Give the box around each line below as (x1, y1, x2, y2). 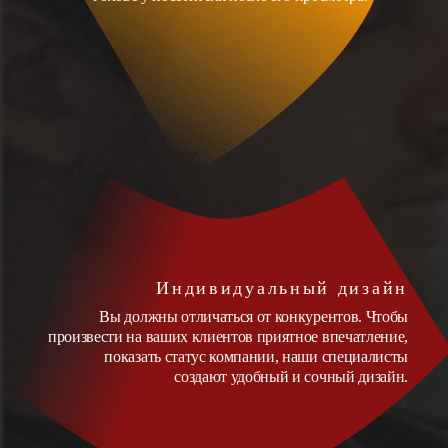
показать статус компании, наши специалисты (104, 348, 408, 365)
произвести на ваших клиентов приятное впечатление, (48, 328, 408, 345)
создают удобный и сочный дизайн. (174, 368, 408, 385)
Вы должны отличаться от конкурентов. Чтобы (99, 308, 408, 325)
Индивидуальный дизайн (156, 278, 408, 298)
